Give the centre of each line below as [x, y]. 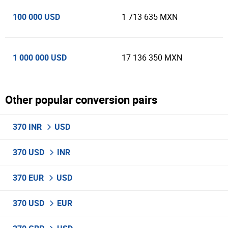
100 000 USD [36, 17]
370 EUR [29, 178]
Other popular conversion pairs [81, 99]
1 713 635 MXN [150, 17]
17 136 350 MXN [152, 58]
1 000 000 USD [40, 58]
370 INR [28, 127]
